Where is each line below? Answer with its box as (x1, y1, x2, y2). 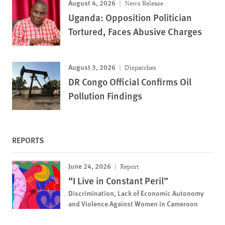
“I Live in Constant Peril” (68, 174, 168, 187)
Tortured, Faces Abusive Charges (68, 25, 202, 38)
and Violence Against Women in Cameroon (68, 198, 198, 208)
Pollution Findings (68, 89, 142, 102)
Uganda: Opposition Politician (68, 11, 192, 24)
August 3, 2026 (68, 62, 116, 72)
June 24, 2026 (68, 161, 111, 171)
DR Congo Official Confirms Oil (68, 75, 191, 88)
